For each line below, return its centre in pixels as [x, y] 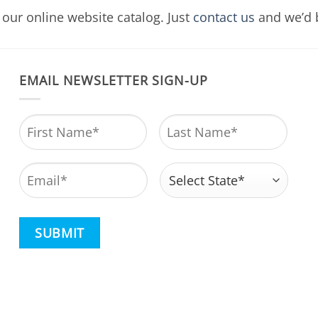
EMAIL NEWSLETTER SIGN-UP [114, 80]
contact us [224, 17]
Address [183, 165]
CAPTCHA [47, 219]
